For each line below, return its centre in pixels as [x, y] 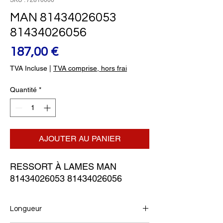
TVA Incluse [29, 68]
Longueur [26, 209]
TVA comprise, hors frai [90, 68]
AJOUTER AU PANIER [80, 139]
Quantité [23, 90]
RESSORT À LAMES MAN [63, 167]
